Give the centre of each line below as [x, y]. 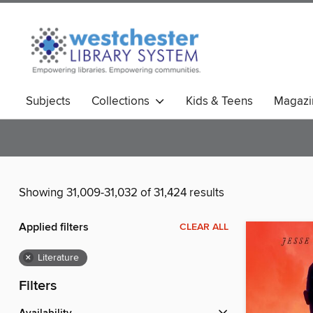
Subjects [48, 101]
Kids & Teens [219, 101]
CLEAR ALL [204, 227]
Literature [58, 258]
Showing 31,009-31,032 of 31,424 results [122, 193]
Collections [123, 101]
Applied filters [54, 228]
